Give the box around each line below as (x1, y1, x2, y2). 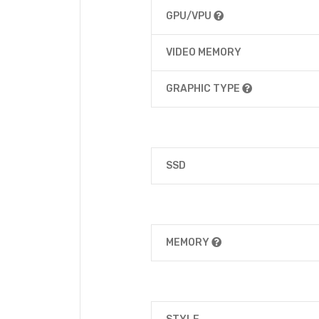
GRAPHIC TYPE (166, 83, 242, 95)
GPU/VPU (166, 10, 214, 22)
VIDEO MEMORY (166, 46, 241, 58)
